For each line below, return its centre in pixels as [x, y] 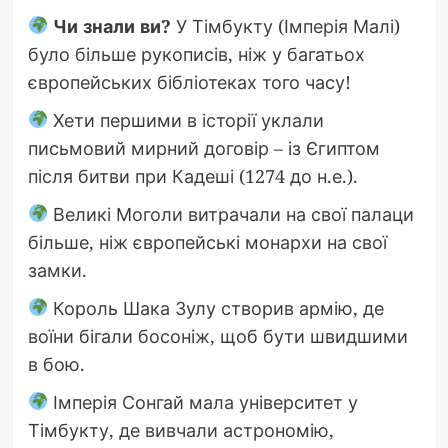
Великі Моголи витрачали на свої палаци [231, 213]
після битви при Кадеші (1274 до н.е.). [192, 175]
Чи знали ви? [112, 25]
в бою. [56, 363]
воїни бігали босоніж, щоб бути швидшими [217, 335]
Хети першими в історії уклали [186, 119]
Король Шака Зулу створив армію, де [216, 307]
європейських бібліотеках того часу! [189, 81]
